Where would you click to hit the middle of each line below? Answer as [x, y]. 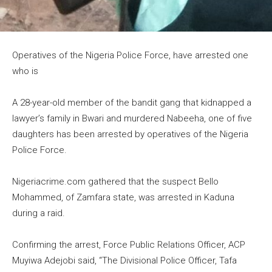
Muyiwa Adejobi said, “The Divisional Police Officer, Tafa [124, 261]
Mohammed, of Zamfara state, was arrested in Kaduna [123, 198]
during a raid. [39, 213]
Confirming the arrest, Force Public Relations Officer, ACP [129, 245]
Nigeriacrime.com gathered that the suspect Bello [115, 182]
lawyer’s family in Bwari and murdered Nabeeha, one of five [132, 119]
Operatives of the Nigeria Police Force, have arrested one [130, 56]
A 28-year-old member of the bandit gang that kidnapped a [132, 103]
